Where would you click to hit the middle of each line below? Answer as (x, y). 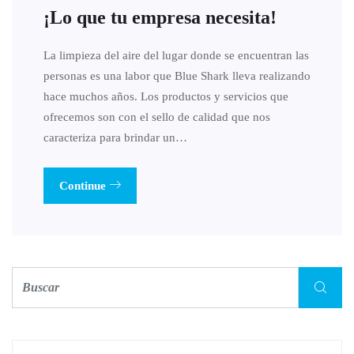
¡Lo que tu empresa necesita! (160, 17)
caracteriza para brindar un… (115, 137)
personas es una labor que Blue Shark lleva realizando (177, 75)
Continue (84, 185)
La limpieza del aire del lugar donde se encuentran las (176, 55)
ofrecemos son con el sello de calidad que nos (157, 117)
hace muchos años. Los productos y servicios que (166, 96)
